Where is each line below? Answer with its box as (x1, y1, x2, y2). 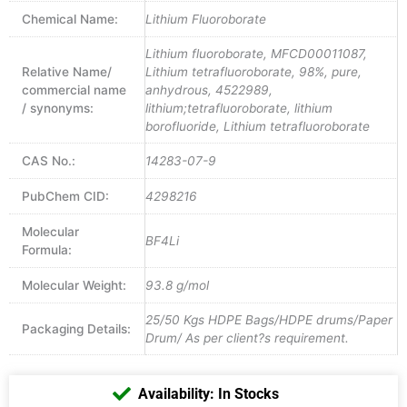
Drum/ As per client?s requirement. (145, 331, 349, 346)
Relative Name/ (21, 65, 112, 80)
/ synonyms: (21, 101, 94, 116)
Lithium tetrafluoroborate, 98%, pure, (145, 65, 362, 80)
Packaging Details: (21, 322, 131, 337)
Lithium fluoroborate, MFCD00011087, (145, 46, 367, 62)
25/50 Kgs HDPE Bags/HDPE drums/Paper (145, 313, 392, 328)
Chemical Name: (21, 12, 118, 27)
